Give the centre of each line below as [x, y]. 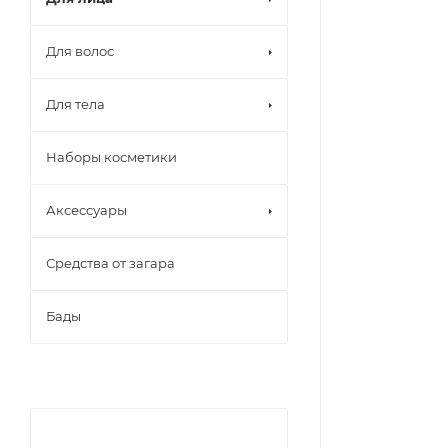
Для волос [80, 51]
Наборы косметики [111, 157]
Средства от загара [110, 263]
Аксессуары [86, 210]
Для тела [75, 104]
